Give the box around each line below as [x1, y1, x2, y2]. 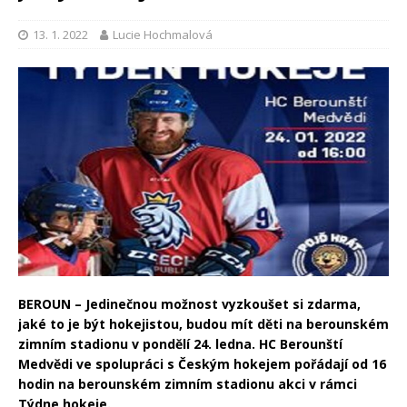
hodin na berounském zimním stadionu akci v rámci [18, 374, 357, 392]
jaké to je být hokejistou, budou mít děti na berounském [18, 314, 389, 333]
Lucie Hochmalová [113, 26, 213, 44]
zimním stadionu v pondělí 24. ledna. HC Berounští [18, 334, 342, 352]
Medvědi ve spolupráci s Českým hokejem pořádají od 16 [18, 354, 386, 372]
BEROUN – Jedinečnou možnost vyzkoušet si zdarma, [18, 294, 361, 313]
